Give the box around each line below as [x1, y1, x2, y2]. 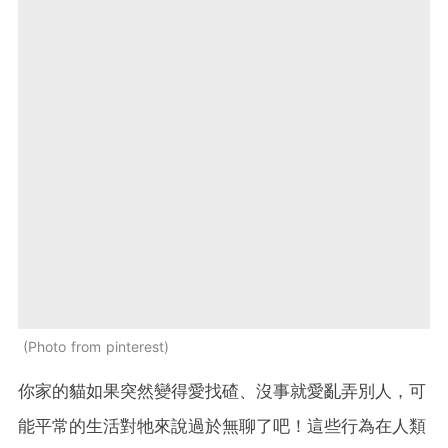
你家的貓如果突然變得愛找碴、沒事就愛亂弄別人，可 [18, 380, 426, 401]
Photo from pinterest [28, 337, 164, 355]
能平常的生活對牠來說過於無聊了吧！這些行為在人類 [18, 415, 426, 436]
